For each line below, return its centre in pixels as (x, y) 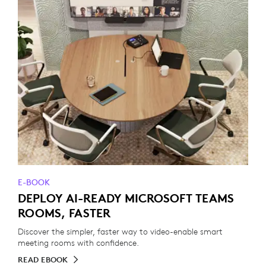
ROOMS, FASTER (64, 213)
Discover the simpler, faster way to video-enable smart (120, 232)
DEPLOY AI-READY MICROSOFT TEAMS (126, 198)
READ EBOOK (43, 260)
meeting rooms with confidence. (78, 243)
